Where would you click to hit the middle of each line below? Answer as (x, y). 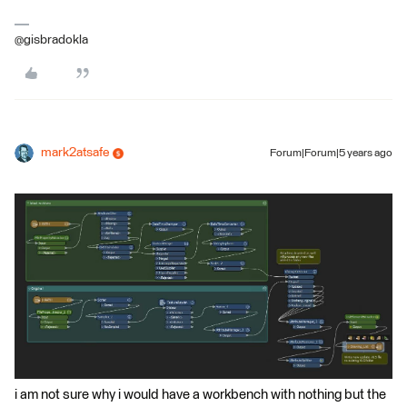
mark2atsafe (75, 153)
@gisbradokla (51, 40)
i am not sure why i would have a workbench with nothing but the (200, 395)
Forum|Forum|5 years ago (331, 154)
